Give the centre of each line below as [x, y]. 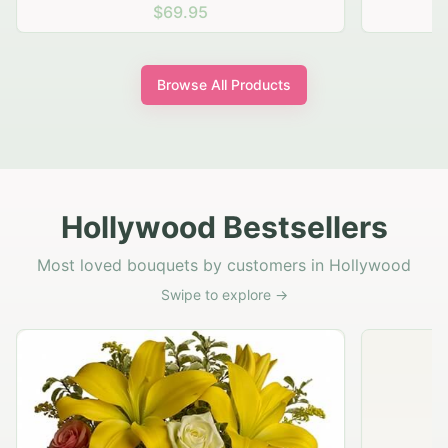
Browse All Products [224, 85]
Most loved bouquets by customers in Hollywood [224, 265]
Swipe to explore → [224, 295]
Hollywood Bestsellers [224, 227]
